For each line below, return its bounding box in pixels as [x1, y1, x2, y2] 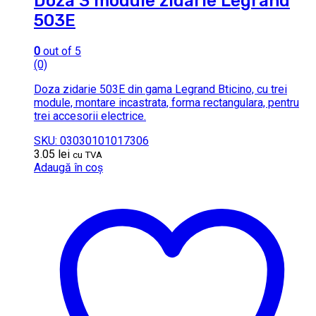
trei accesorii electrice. [34, 109, 146, 123]
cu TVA [73, 149, 102, 160]
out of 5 [40, 44, 81, 58]
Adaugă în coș [34, 160, 103, 174]
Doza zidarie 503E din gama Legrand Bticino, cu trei [34, 82, 287, 96]
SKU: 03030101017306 [34, 133, 149, 147]
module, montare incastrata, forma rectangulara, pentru [34, 95, 299, 109]
